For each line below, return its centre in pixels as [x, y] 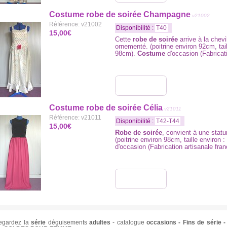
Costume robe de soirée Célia [106, 108]
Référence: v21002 [75, 24]
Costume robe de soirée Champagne [120, 14]
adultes [100, 222]
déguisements [67, 222]
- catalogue [128, 222]
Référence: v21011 [75, 118]
